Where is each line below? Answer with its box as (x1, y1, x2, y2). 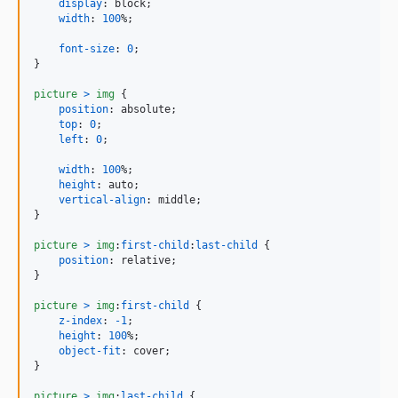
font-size (59, 43, 115, 55)
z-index (59, 314, 102, 327)
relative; (115, 254, 177, 267)
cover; (127, 345, 171, 357)
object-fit (59, 345, 121, 357)
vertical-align (59, 194, 146, 206)
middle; (152, 194, 202, 206)
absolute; (115, 103, 177, 115)
